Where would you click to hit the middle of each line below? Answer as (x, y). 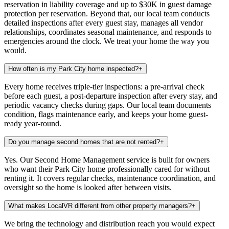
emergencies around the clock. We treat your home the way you (107, 41)
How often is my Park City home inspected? (73, 68)
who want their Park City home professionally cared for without (107, 169)
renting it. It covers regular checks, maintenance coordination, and (110, 178)
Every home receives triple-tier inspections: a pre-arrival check (104, 86)
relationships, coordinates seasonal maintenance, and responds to (108, 32)
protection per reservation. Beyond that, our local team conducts (107, 13)
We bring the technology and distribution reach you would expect (109, 223)
